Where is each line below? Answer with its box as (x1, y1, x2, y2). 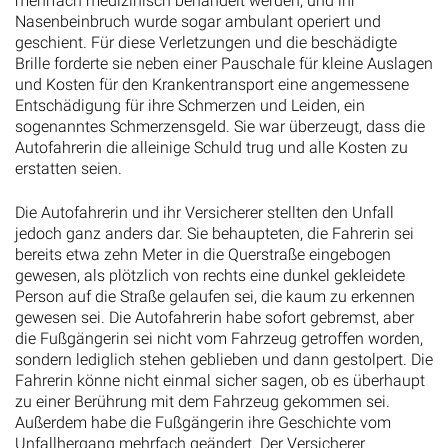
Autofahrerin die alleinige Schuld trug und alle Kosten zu (15, 138, 408, 158)
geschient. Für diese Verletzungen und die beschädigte (15, 33, 397, 53)
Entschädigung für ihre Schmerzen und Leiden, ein (15, 96, 365, 116)
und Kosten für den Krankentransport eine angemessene (15, 75, 409, 95)
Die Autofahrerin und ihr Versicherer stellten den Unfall (15, 202, 394, 222)
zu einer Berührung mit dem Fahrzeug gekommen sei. (15, 391, 390, 411)
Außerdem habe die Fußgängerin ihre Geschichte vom (15, 412, 391, 432)
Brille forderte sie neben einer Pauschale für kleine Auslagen (15, 54, 433, 74)
